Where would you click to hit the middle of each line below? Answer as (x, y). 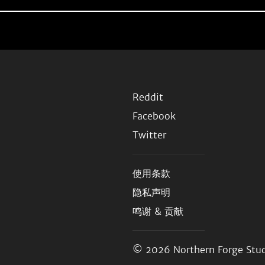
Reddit (148, 97)
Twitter (149, 135)
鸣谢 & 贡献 (158, 211)
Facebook (154, 116)
